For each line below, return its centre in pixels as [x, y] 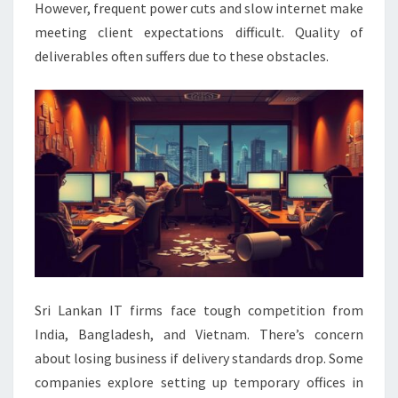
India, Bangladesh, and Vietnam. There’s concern [199, 334]
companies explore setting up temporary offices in [199, 382]
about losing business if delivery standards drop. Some [199, 358]
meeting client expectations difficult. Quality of [199, 32]
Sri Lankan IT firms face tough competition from [199, 310]
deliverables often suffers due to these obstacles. [182, 56]
